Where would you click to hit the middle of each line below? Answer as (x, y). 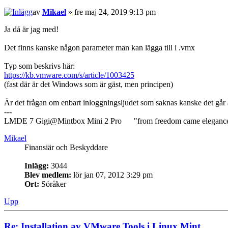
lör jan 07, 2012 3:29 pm (112, 175)
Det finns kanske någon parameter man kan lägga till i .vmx (99, 48)
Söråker (53, 184)
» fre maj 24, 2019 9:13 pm (111, 12)
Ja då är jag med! (31, 30)
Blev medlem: (48, 175)
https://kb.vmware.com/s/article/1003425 (69, 75)
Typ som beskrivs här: (39, 66)
